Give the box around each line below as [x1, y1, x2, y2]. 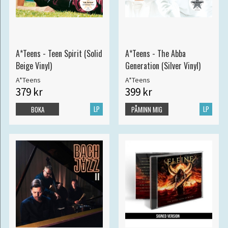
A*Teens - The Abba [125, 47, 186, 60]
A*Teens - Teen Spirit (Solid [15, 47, 102, 60]
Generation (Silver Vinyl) [125, 59, 201, 72]
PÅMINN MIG [131, 104, 163, 115]
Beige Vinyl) [15, 59, 52, 72]
